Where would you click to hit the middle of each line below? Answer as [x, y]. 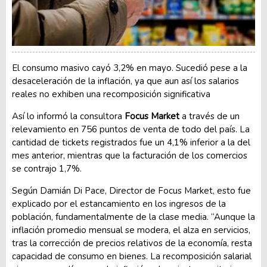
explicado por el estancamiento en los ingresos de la [119, 204]
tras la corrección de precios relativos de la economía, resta [132, 243]
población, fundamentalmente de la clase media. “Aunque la [133, 217]
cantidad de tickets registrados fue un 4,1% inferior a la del [131, 142]
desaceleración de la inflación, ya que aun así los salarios [125, 81]
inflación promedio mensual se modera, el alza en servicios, [131, 230]
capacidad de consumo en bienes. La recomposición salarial [132, 256]
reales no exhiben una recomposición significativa [111, 94]
